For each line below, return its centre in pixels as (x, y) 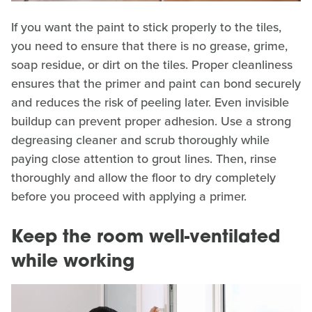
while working (73, 262)
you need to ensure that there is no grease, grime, (149, 46)
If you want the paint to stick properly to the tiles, (146, 27)
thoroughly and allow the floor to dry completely (143, 177)
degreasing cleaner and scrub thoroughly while (140, 140)
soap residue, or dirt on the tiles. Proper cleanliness (152, 64)
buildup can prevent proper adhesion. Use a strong (151, 121)
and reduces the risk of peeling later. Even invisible (150, 102)
